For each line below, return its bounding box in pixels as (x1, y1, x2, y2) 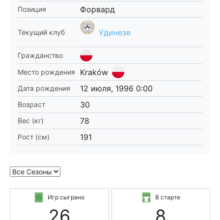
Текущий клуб (18, 27, 65, 36)
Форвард (80, 4, 115, 14)
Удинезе (99, 27, 131, 37)
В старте (155, 193, 180, 201)
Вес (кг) (18, 116, 44, 125)
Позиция (18, 5, 46, 13)
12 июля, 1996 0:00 (80, 83, 153, 93)
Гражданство (18, 51, 63, 59)
